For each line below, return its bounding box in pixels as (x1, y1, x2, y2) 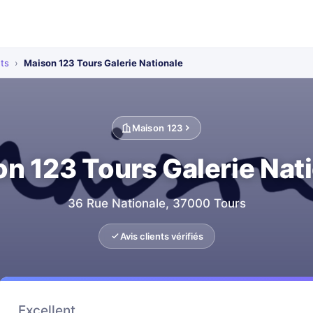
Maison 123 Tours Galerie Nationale (24, 57, 183, 68)
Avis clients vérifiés (119, 231, 203, 242)
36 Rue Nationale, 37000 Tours (67, 196, 246, 210)
